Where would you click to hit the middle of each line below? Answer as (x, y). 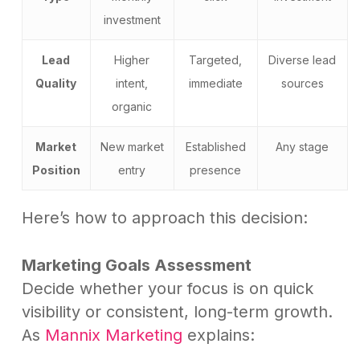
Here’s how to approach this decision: (164, 218)
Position (56, 170)
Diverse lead (303, 60)
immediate (215, 84)
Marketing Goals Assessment (136, 266)
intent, (132, 84)
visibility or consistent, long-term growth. (177, 312)
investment (132, 20)
